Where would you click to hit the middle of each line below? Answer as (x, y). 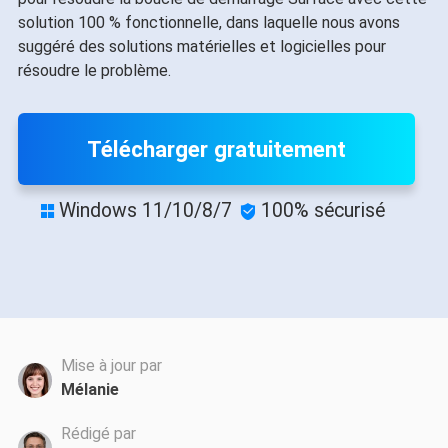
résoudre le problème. (94, 70)
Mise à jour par (111, 366)
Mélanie (89, 390)
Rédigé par (98, 433)
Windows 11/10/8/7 (145, 210)
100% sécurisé (322, 210)
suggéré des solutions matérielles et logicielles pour (201, 46)
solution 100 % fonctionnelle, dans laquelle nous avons (208, 22)
